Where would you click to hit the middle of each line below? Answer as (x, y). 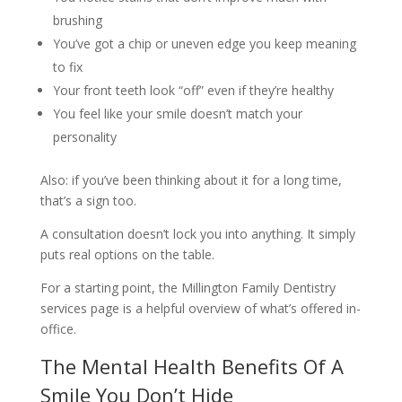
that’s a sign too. (88, 201)
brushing (77, 20)
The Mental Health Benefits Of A (192, 366)
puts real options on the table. (127, 254)
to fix (67, 67)
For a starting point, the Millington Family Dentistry (188, 288)
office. (58, 329)
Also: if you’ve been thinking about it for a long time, (191, 180)
